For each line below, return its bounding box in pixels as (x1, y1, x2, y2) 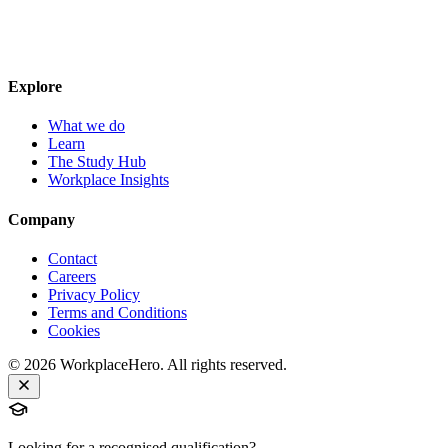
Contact (48, 249, 97, 267)
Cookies (48, 321, 100, 339)
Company (8, 210, 75, 228)
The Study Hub (48, 153, 146, 171)
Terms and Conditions (48, 303, 187, 321)
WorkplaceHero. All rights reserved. (56, 355, 287, 373)
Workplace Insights (48, 171, 169, 189)
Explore (8, 78, 62, 96)
